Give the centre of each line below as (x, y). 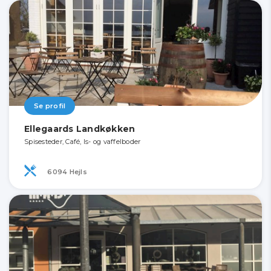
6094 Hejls (66, 171)
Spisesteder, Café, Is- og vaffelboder (83, 142)
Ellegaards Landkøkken (80, 129)
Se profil (50, 106)
